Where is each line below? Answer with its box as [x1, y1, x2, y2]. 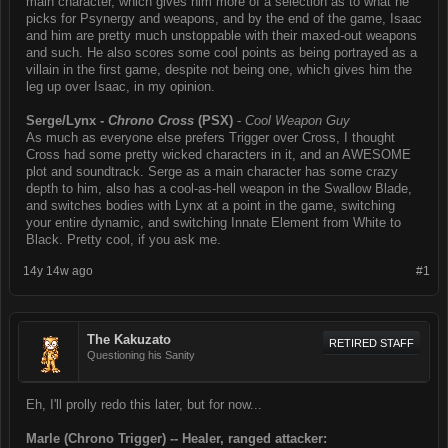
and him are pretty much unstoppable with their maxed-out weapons [26, 28, 417, 43]
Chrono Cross [108, 113, 194, 128]
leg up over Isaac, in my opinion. [26, 79, 215, 94]
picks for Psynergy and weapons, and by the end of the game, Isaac [26, 11, 422, 26]
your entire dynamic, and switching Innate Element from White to [26, 215, 401, 230]
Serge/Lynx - [26, 113, 108, 128]
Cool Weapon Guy [245, 113, 350, 128]
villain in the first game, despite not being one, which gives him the [26, 62, 412, 77]
